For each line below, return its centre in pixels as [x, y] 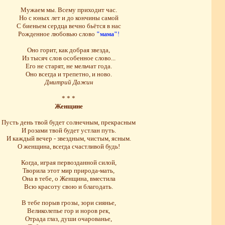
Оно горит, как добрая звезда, [69, 50]
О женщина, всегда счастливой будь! [69, 146]
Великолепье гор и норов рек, [69, 210]
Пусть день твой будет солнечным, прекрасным [69, 122]
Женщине [69, 106]
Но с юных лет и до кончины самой [69, 18]
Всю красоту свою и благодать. [69, 186]
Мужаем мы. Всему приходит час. [69, 10]
